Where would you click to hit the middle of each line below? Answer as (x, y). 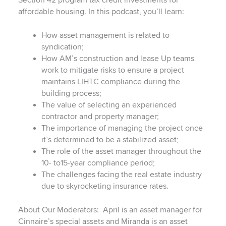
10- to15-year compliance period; (98, 163)
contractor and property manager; (100, 117)
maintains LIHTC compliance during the (111, 82)
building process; (71, 94)
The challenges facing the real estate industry (122, 175)
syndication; (63, 47)
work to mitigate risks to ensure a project (113, 71)
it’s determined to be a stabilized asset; (110, 140)
